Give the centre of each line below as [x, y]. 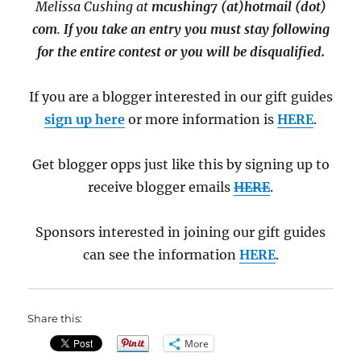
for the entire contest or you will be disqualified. [180, 52]
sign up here [85, 120]
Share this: [55, 319]
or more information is [201, 120]
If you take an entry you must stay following [196, 29]
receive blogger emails [159, 187]
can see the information [161, 255]
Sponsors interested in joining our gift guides [180, 232]
